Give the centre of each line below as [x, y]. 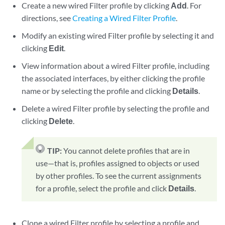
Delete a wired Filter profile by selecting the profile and [116, 108]
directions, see [47, 18]
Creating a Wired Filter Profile [124, 18]
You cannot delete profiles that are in [127, 150]
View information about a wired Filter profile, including [116, 66]
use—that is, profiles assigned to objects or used [118, 163]
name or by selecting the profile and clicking [97, 91]
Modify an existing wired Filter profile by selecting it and [118, 35]
